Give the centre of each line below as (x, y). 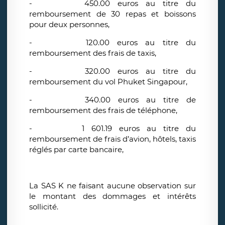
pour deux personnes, (70, 25)
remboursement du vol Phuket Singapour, (109, 82)
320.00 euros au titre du (140, 71)
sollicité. (44, 207)
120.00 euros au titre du (141, 43)
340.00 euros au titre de (140, 100)
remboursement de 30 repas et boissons (113, 14)
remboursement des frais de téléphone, (104, 110)
